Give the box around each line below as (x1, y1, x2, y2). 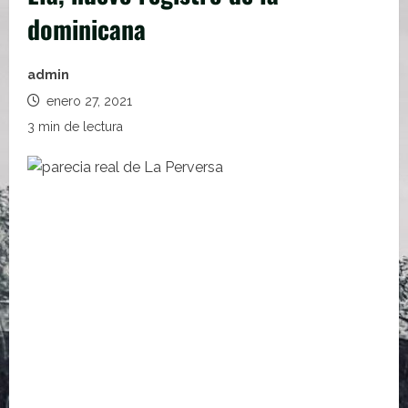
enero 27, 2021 (43, 94, 132, 108)
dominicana (27, 10, 146, 47)
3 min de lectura (27, 119, 123, 134)
